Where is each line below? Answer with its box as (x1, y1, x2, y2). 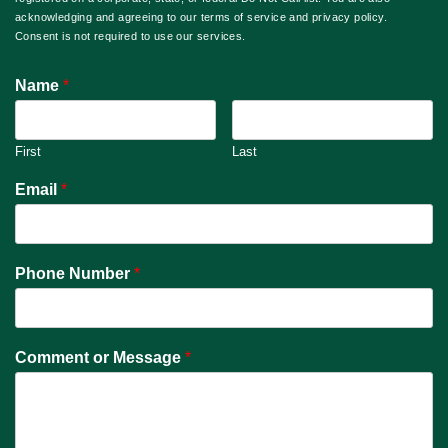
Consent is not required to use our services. (15, 30, 246, 43)
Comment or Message (15, 349, 185, 367)
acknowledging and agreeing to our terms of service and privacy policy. (15, 11, 387, 24)
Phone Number (15, 265, 134, 283)
